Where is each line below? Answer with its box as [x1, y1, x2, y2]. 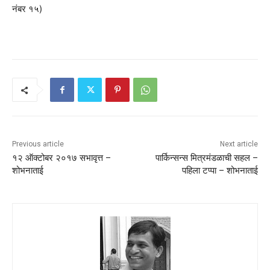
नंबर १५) [12, 3, 42, 15]
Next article [219, 140, 258, 149]
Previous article [12, 140, 64, 149]
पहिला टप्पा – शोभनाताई [181, 165, 258, 177]
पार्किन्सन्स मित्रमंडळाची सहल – [155, 152, 258, 164]
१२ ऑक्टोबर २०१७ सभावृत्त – [12, 152, 111, 164]
